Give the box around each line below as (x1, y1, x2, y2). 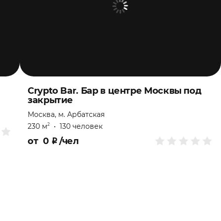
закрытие (28, 94, 74, 106)
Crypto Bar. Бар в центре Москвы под (28, 85, 202, 96)
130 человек (60, 121, 103, 131)
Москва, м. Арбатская (28, 110, 105, 119)
